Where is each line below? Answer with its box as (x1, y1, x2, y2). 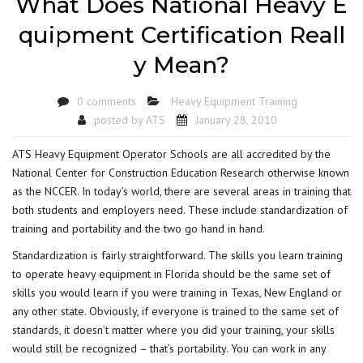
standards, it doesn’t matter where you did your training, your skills (12, 322, 335, 337)
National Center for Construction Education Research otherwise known (12, 165, 349, 180)
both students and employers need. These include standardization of (12, 203, 348, 217)
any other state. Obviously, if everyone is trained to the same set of (12, 304, 339, 318)
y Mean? (134, 50, 229, 79)
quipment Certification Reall (18, 20, 345, 49)
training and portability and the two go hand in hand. (12, 221, 265, 236)
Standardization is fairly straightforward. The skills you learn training (12, 248, 343, 263)
